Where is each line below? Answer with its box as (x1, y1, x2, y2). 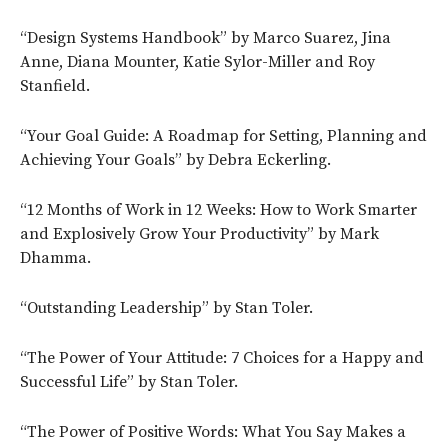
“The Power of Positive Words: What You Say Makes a (20, 421, 406, 442)
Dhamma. (20, 247, 91, 268)
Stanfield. (20, 75, 90, 96)
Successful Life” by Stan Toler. (20, 371, 238, 392)
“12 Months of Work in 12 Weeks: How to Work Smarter (20, 199, 417, 220)
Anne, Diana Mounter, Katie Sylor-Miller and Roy (20, 51, 375, 72)
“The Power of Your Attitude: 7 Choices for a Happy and (20, 347, 424, 368)
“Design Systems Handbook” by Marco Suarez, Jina (20, 27, 391, 48)
